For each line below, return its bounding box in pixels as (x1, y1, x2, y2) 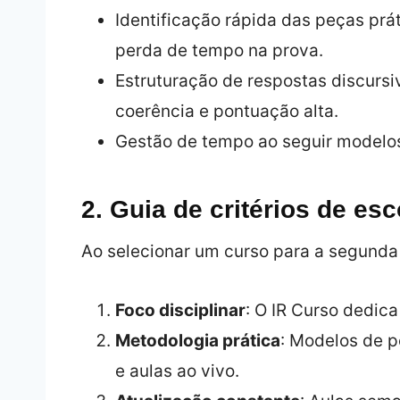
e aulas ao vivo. (114, 360, 239, 381)
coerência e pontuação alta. (114, 100, 338, 121)
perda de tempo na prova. (114, 39, 323, 61)
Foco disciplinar (114, 299, 246, 321)
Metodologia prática (114, 329, 280, 351)
